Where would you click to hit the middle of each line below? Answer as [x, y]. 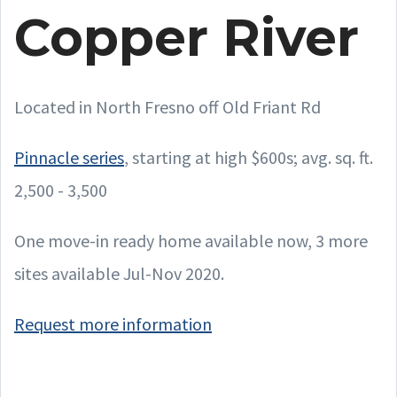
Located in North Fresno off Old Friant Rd [167, 107]
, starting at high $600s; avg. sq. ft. [249, 157]
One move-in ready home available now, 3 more [191, 241]
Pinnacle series [69, 157]
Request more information [113, 324]
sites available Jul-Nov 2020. [119, 273]
